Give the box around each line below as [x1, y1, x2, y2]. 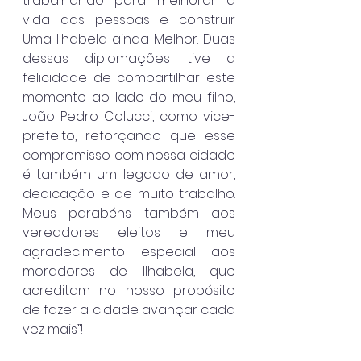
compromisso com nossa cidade [23, 146, 235, 165]
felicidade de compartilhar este [23, 68, 235, 88]
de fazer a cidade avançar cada [23, 301, 235, 320]
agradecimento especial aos [23, 243, 235, 262]
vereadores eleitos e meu [23, 223, 235, 243]
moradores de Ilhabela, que [23, 262, 235, 281]
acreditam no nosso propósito [23, 281, 235, 301]
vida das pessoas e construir [23, 10, 235, 30]
